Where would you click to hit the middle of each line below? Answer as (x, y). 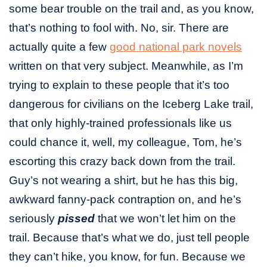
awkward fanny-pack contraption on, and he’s (125, 200)
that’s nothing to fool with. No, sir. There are (119, 28)
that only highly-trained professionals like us (120, 123)
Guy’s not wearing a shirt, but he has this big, (123, 181)
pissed (76, 219)
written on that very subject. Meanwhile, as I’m (126, 66)
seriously (33, 219)
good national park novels (176, 47)
